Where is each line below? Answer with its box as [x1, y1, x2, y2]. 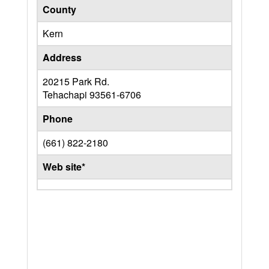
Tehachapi [43, 88, 89, 101]
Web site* [43, 160, 85, 174]
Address [43, 50, 82, 64]
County [43, 2, 76, 16]
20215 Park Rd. [43, 74, 109, 88]
